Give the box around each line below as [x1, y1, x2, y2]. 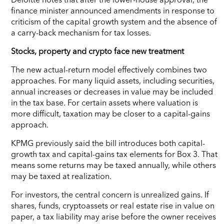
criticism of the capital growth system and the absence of [11, 16, 217, 26]
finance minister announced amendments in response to [11, 5, 214, 15]
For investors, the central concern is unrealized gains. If [11, 189, 209, 199]
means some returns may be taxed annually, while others [11, 159, 216, 170]
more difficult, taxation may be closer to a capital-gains [11, 108, 210, 118]
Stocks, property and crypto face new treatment [11, 45, 184, 56]
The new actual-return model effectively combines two [11, 64, 207, 74]
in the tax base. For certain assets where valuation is [11, 97, 198, 107]
